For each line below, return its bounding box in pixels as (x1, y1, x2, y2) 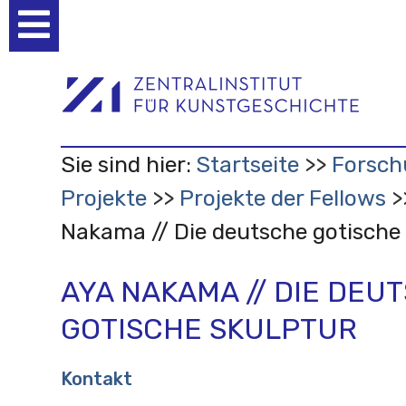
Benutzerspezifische (58, 19, 213, 39)
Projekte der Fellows (179, 184, 386, 211)
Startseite (195, 150, 299, 178)
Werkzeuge (58, 42, 140, 62)
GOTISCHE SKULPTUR (60, 311, 357, 346)
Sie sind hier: (60, 150, 191, 178)
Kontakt (60, 367, 132, 390)
